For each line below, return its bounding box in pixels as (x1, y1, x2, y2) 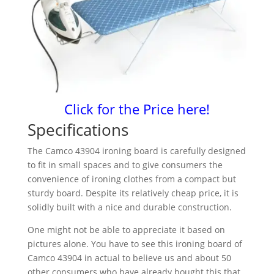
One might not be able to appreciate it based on (27, 223, 225, 235)
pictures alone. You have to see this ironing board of (27, 237, 242, 250)
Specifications (27, 118, 128, 141)
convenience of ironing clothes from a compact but (27, 172, 236, 185)
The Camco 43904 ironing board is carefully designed (27, 144, 246, 157)
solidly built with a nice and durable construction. (27, 201, 232, 213)
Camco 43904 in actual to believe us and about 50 (27, 251, 231, 264)
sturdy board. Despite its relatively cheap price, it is (27, 187, 239, 199)
